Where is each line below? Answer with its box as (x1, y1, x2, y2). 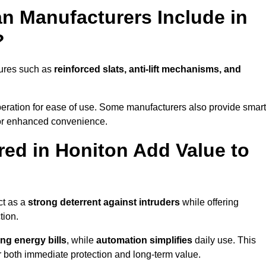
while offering (180, 197, 239, 208)
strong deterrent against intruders (28, 197, 180, 208)
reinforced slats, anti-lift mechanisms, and (54, 64, 241, 75)
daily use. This (192, 235, 256, 246)
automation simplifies (96, 235, 192, 246)
